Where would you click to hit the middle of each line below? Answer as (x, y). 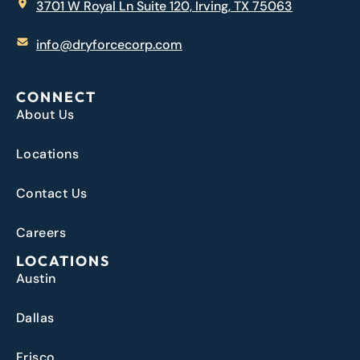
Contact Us (52, 194)
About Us (45, 115)
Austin (36, 279)
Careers (41, 233)
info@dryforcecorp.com (109, 44)
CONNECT (56, 97)
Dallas (35, 318)
